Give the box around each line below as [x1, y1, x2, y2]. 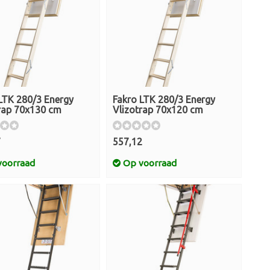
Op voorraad [121, 157, 177, 168]
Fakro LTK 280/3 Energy [113, 94, 215, 105]
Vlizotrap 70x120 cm [113, 104, 203, 116]
